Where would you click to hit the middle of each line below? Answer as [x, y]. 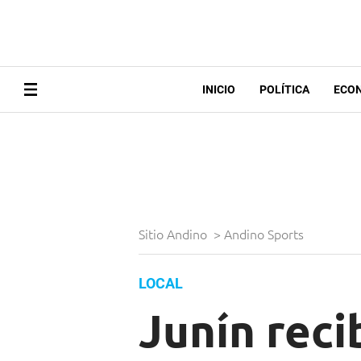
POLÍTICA [284, 90]
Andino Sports [266, 234]
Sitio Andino [174, 234]
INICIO [218, 90]
